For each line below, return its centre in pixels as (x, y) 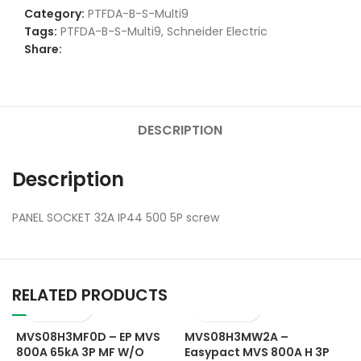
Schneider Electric (217, 31)
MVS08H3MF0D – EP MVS (88, 336)
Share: (43, 49)
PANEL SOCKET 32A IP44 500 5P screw (116, 217)
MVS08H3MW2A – (236, 336)
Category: (54, 13)
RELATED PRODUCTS (90, 295)
